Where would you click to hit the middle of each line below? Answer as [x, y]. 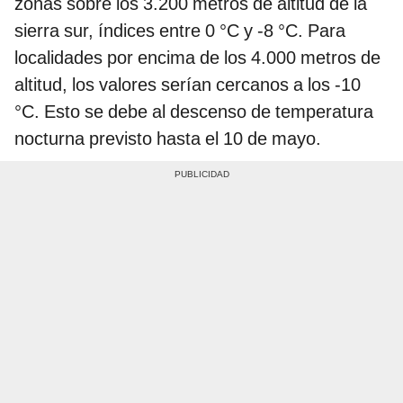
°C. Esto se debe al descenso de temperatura [194, 111]
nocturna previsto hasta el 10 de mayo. [168, 138]
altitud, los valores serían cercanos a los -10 [188, 84]
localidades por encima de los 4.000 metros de [197, 57]
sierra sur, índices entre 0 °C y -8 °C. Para [180, 30]
